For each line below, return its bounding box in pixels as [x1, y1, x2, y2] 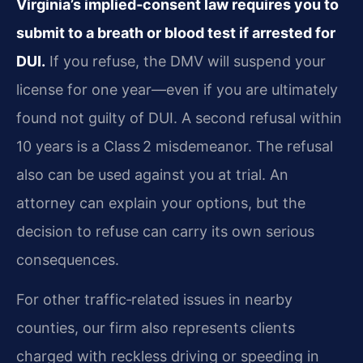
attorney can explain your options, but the [16, 194, 305, 211]
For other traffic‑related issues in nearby [16, 291, 293, 309]
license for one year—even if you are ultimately [16, 80, 338, 98]
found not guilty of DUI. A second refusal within [16, 109, 342, 126]
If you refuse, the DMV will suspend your [45, 52, 326, 70]
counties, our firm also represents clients [16, 319, 295, 337]
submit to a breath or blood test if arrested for [16, 23, 335, 41]
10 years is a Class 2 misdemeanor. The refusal [16, 137, 333, 155]
